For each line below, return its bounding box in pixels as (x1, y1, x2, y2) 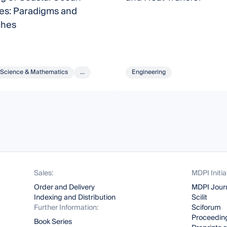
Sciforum (191, 202, 221, 214)
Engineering (131, 67, 166, 78)
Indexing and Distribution (34, 192, 116, 204)
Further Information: (34, 202, 99, 214)
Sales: (34, 167, 54, 180)
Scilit (191, 192, 207, 204)
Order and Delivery (34, 181, 95, 194)
